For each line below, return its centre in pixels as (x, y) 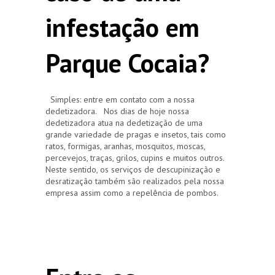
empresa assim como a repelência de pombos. (132, 192)
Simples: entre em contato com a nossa (120, 99)
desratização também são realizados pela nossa (135, 181)
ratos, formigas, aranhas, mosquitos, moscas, (125, 146)
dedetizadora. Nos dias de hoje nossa (117, 111)
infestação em (122, 27)
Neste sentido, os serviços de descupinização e (133, 169)
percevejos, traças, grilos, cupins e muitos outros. (135, 157)
